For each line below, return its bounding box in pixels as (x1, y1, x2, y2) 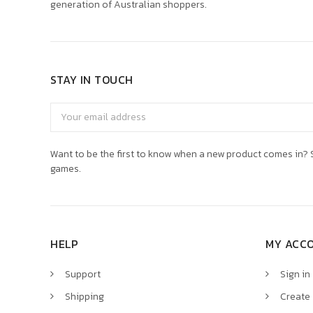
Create (280, 289, 310, 304)
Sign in (280, 266, 310, 282)
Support (65, 266, 101, 282)
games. (50, 161, 81, 176)
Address (50, 117, 87, 132)
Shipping (65, 289, 104, 304)
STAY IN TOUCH (50, 71, 133, 88)
